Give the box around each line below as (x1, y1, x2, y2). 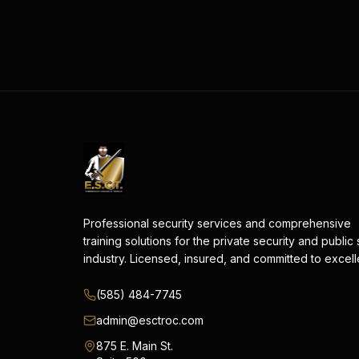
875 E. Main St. (96, 339, 173, 353)
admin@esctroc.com (96, 313, 204, 327)
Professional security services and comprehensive (83, 216, 351, 230)
